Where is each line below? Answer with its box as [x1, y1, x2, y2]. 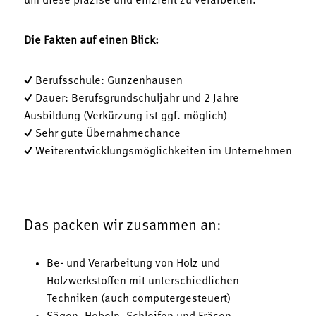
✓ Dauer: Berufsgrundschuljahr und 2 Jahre [24, 92, 239, 104]
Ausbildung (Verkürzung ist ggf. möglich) [24, 110, 227, 122]
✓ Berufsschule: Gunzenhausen [24, 75, 183, 87]
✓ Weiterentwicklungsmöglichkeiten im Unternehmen [24, 145, 292, 157]
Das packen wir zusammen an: [24, 218, 221, 233]
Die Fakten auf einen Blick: [24, 35, 159, 47]
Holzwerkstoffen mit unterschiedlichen [47, 275, 239, 287]
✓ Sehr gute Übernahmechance [24, 128, 181, 140]
